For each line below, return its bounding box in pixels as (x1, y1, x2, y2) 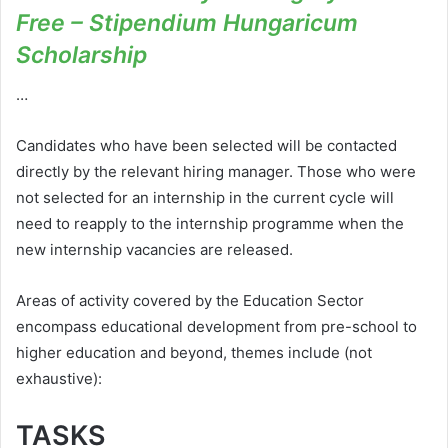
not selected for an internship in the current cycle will (16, 188, 394, 208)
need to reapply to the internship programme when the (16, 214, 404, 234)
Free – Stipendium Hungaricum (16, 8, 358, 37)
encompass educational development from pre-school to (16, 317, 417, 337)
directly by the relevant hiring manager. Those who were (16, 162, 416, 182)
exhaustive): (16, 369, 102, 389)
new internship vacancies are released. (16, 240, 293, 260)
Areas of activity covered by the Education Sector (16, 291, 364, 311)
